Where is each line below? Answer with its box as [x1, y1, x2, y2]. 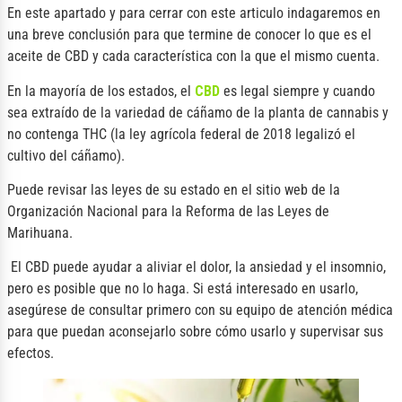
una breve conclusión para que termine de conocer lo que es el [7, 26, 371, 44]
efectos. [7, 345, 54, 363]
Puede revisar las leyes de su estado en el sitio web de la [7, 180, 340, 198]
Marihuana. [7, 223, 73, 241]
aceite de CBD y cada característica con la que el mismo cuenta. [7, 48, 380, 66]
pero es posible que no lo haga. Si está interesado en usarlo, [7, 280, 358, 298]
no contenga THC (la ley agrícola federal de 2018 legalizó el [7, 125, 355, 143]
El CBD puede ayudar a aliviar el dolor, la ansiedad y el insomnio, [7, 258, 386, 276]
